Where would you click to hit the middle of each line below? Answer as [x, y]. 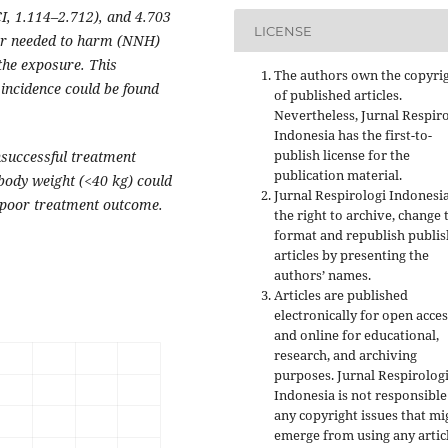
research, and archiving [345, 355]
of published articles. [338, 95]
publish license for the [342, 155]
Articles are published [341, 295]
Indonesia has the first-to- [353, 135]
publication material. [338, 175]
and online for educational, [356, 335]
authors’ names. [322, 275]
